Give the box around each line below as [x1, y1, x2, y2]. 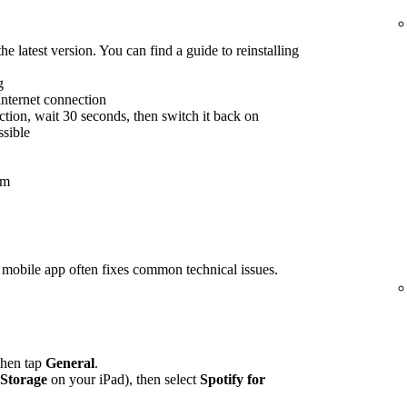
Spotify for [200, 371, 265, 387]
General [45, 354, 94, 371]
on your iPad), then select [47, 371, 200, 387]
